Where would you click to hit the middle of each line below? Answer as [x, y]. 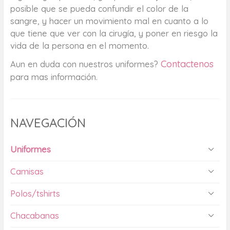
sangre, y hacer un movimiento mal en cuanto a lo [109, 21]
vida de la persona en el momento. [79, 46]
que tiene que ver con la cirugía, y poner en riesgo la [114, 33]
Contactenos [187, 64]
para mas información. [54, 77]
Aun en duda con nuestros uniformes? [85, 64]
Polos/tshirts [35, 194]
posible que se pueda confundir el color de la [99, 9]
